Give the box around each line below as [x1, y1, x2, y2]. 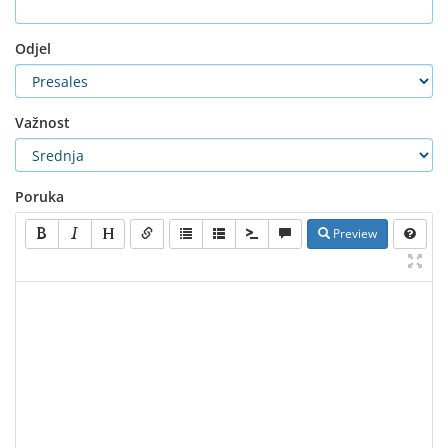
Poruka [15, 187, 64, 206]
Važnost [15, 113, 70, 132]
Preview [330, 225, 377, 242]
